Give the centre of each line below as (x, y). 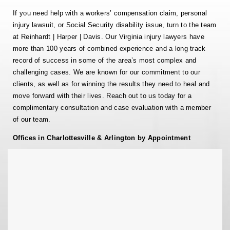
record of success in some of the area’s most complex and (105, 60)
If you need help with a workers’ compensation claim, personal (110, 13)
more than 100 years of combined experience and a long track (109, 48)
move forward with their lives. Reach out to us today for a (102, 95)
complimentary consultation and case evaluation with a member (112, 107)
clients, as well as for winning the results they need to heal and (111, 84)
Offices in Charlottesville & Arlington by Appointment (102, 138)
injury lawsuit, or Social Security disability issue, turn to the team (115, 25)
